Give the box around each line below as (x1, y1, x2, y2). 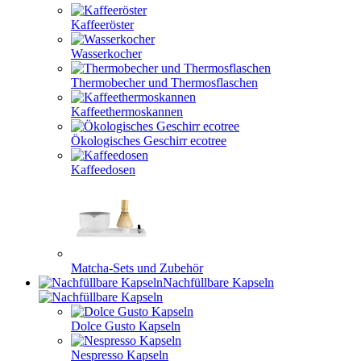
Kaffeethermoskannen (71, 105, 183, 118)
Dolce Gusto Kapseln (71, 319, 180, 333)
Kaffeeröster (71, 18, 134, 31)
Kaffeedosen (71, 163, 135, 176)
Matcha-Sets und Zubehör (71, 261, 203, 275)
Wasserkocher (71, 47, 142, 60)
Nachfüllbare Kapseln (163, 276, 274, 289)
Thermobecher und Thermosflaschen (71, 76, 258, 89)
